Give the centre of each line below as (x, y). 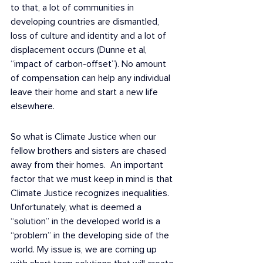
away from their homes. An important (88, 165)
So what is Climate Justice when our (85, 137)
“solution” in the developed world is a (87, 221)
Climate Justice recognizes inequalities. (91, 193)
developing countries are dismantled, (86, 22)
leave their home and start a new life (85, 92)
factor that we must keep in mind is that (93, 179)
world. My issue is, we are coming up (85, 249)
